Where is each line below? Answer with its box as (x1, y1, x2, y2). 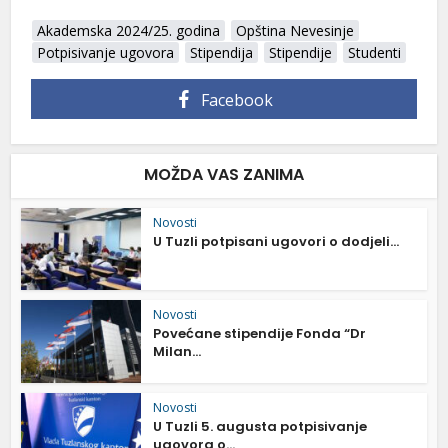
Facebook (201, 88, 273, 111)
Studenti (348, 42, 402, 62)
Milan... (153, 342, 202, 362)
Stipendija (190, 42, 254, 62)
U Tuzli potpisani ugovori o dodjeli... (153, 231, 400, 251)
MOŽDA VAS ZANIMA (144, 162, 304, 186)
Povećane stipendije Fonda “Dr (153, 324, 367, 344)
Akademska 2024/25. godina (37, 20, 221, 40)
